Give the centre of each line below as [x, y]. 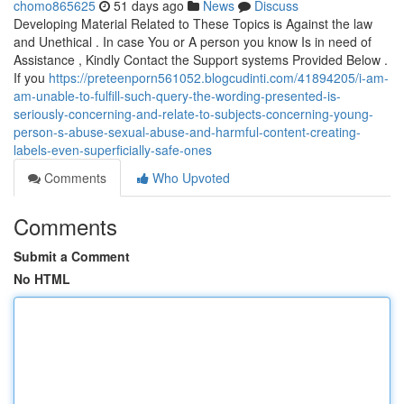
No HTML [42, 279]
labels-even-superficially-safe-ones [113, 150]
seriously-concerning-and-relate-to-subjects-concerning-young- [193, 114]
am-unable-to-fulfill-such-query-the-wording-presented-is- [177, 96]
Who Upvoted [189, 178]
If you [31, 78]
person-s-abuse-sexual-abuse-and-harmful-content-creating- [187, 132]
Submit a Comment [72, 256]
